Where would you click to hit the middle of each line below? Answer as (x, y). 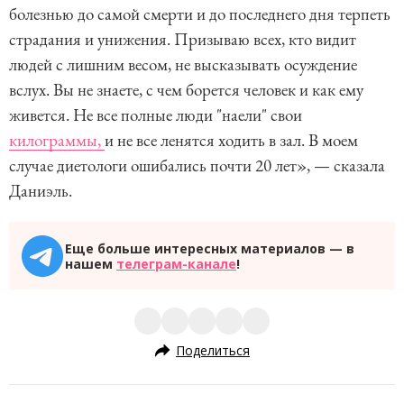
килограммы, (57, 140)
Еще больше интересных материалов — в (210, 248)
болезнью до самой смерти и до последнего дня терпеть (200, 14)
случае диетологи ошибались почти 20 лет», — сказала (197, 165)
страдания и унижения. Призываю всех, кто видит (184, 39)
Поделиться (213, 350)
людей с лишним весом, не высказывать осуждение (183, 64)
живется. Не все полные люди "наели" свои (156, 115)
